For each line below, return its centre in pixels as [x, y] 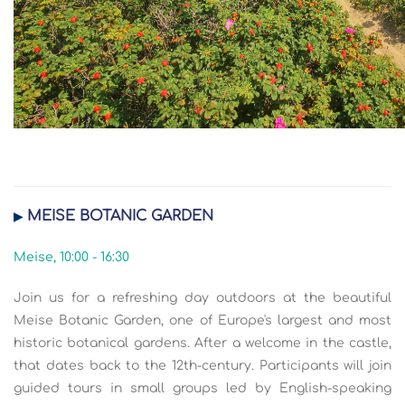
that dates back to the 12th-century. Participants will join [202, 366]
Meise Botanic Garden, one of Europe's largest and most [202, 320]
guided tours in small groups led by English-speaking [202, 388]
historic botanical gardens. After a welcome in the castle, [202, 343]
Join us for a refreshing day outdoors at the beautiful [202, 298]
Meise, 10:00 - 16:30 [71, 257]
